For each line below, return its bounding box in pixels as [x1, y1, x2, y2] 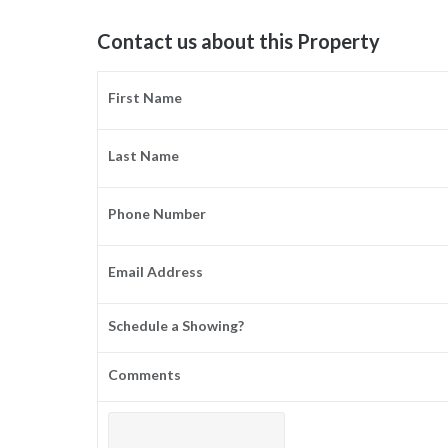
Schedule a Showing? [108, 317, 245, 335]
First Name [108, 89, 183, 107]
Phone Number [108, 205, 207, 223]
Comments [108, 366, 182, 384]
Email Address [108, 263, 204, 281]
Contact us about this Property [96, 29, 380, 54]
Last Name [108, 147, 180, 165]
